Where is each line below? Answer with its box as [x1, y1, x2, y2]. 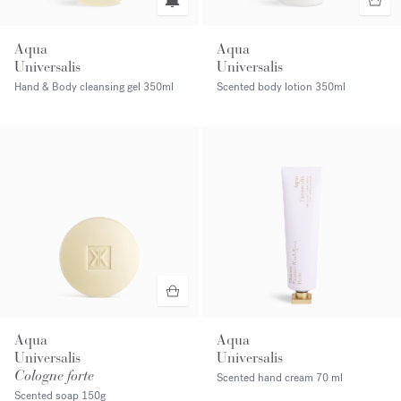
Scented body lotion [217, 79, 315, 94]
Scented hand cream [217, 370, 316, 385]
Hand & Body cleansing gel [14, 79, 143, 94]
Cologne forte [14, 366, 94, 384]
